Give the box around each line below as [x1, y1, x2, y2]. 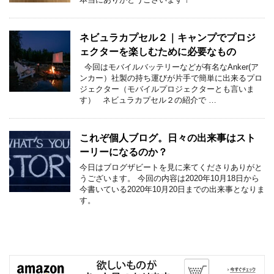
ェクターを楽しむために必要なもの [80, 46, 236, 57]
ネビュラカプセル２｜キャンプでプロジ [80, 32, 256, 43]
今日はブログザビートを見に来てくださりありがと [80, 163, 262, 172]
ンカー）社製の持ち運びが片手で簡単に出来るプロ [80, 73, 262, 83]
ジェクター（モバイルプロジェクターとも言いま [80, 84, 254, 94]
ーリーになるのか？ [80, 147, 168, 157]
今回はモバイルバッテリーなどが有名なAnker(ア [80, 62, 259, 72]
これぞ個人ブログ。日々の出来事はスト [80, 133, 256, 143]
